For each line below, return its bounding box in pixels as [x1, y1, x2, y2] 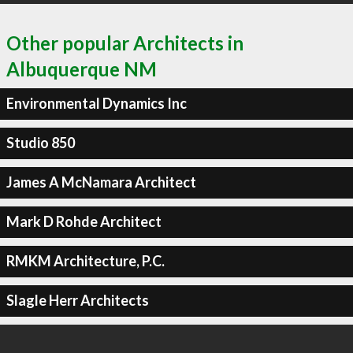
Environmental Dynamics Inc [6, 95, 187, 112]
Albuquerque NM [6, 57, 157, 80]
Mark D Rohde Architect [6, 213, 162, 230]
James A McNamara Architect [6, 173, 196, 191]
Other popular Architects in [6, 31, 243, 54]
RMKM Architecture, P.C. [6, 252, 165, 269]
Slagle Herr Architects [6, 292, 149, 309]
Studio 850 [6, 134, 75, 151]
